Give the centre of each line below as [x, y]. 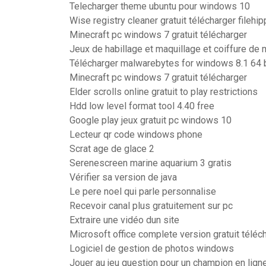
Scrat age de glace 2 [112, 149]
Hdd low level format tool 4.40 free [142, 106]
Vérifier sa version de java [123, 177]
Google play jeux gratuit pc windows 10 [151, 120]
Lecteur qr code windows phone [136, 134]
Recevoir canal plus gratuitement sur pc [151, 206]
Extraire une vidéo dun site [124, 220]
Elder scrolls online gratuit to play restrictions [164, 92]
